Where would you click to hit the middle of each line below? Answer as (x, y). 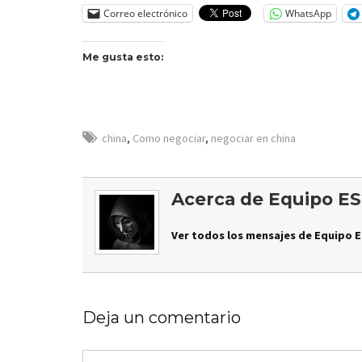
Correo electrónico (145, 13)
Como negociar (169, 139)
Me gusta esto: (123, 57)
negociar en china (253, 139)
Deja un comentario (162, 318)
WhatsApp (308, 13)
